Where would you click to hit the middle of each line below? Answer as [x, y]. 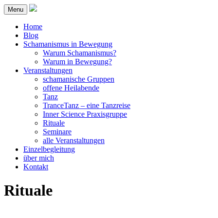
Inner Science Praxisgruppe [85, 114]
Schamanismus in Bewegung [68, 44]
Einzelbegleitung [49, 149]
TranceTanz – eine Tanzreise [87, 105]
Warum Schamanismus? [80, 53]
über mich [39, 158]
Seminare [57, 132]
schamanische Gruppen [79, 79]
